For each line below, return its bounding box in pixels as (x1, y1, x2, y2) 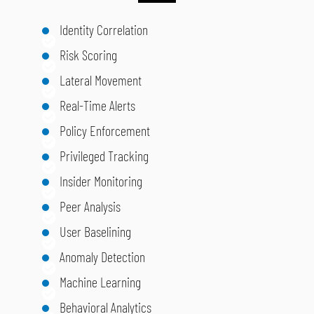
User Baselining (60, 223, 131, 240)
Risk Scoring (60, 46, 117, 64)
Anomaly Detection (60, 248, 145, 266)
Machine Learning (60, 273, 141, 291)
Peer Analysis (60, 198, 121, 215)
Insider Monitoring (60, 172, 142, 190)
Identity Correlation (60, 21, 148, 39)
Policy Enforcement (60, 122, 150, 139)
